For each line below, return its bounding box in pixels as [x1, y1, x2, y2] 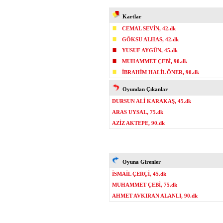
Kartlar [119, 13, 141, 19]
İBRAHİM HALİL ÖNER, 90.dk [122, 69, 199, 75]
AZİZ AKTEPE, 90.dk [112, 120, 165, 126]
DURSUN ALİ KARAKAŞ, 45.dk [112, 98, 191, 104]
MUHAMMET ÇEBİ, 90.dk [122, 58, 187, 64]
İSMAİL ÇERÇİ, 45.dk [112, 171, 166, 177]
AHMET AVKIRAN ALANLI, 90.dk [112, 193, 198, 199]
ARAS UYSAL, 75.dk [112, 109, 163, 115]
